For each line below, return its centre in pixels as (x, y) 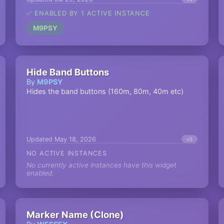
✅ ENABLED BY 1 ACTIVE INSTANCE (88, 13)
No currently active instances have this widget (101, 165)
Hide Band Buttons (67, 72)
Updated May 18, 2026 (61, 139)
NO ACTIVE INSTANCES (66, 153)
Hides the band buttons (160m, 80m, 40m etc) (105, 91)
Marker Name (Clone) (75, 214)
